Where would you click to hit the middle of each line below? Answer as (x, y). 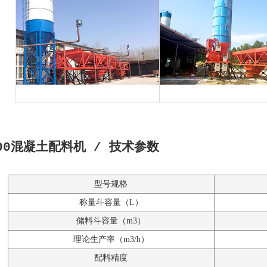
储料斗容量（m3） (111, 221)
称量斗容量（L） (111, 203)
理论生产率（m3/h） (111, 240)
